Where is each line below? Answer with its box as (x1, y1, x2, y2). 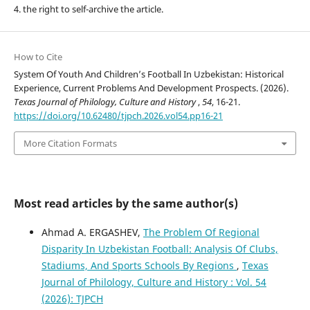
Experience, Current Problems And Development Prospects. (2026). (13, 81, 289, 94)
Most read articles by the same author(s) (13, 196, 238, 212)
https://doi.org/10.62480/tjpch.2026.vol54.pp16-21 (13, 109, 223, 122)
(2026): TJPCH (41, 292, 103, 306)
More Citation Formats (23, 136, 117, 149)
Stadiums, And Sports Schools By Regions (41, 259, 237, 273)
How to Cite (13, 50, 62, 63)
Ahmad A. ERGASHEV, (41, 226, 143, 239)
